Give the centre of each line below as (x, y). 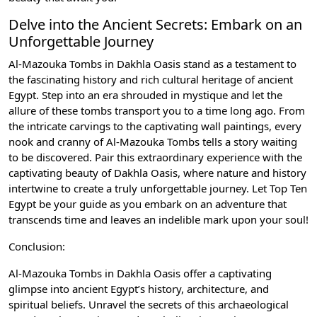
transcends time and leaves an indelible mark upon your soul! (158, 220)
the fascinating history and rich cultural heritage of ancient (151, 80)
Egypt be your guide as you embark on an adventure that (148, 204)
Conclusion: (37, 247)
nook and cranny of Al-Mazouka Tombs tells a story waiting (153, 142)
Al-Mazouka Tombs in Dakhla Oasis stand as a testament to (152, 64)
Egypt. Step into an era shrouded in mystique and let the (145, 95)
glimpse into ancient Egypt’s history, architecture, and (139, 289)
